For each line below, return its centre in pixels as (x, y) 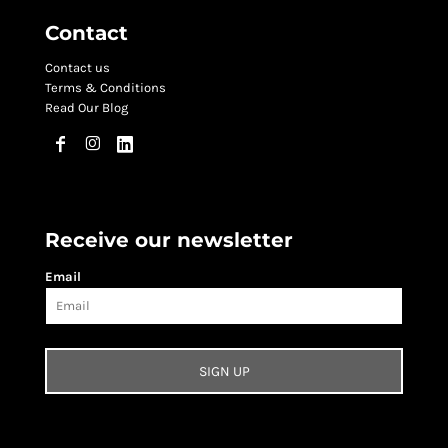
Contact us (78, 68)
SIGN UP (224, 372)
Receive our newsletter (169, 240)
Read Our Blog (87, 108)
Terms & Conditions (106, 88)
